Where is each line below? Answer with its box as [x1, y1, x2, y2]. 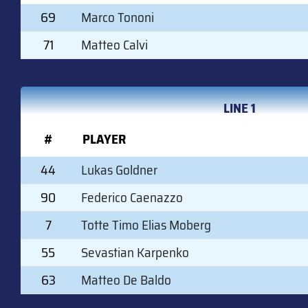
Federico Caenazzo [81, 187, 183, 208]
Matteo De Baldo [81, 269, 171, 291]
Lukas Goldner [81, 159, 157, 181]
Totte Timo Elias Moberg [81, 214, 211, 236]
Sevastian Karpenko [81, 242, 189, 263]
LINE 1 [223, 98, 256, 119]
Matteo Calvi [81, 34, 148, 56]
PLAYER [82, 129, 126, 150]
